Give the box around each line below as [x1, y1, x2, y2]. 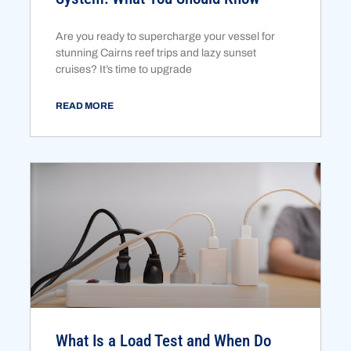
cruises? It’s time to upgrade [56, 63, 193, 75]
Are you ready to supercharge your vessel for [56, 30, 276, 42]
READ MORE [56, 100, 114, 111]
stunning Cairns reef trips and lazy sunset [56, 46, 257, 59]
